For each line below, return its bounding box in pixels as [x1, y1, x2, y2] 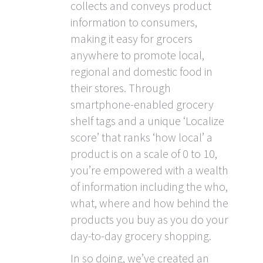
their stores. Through [70, 80, 171, 96]
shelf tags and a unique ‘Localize [70, 113, 224, 129]
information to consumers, [70, 15, 197, 30]
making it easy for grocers [70, 31, 193, 46]
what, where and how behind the [70, 195, 228, 211]
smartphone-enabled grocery [70, 97, 214, 112]
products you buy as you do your [70, 212, 228, 227]
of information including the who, [70, 179, 228, 194]
